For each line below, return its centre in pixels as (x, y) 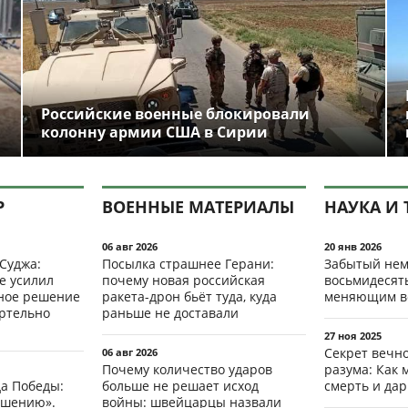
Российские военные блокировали (175, 113)
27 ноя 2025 (353, 335)
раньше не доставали (170, 312)
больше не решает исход (180, 385)
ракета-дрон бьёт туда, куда (189, 296)
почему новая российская (184, 280)
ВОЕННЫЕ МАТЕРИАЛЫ (198, 206)
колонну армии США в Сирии (154, 132)
